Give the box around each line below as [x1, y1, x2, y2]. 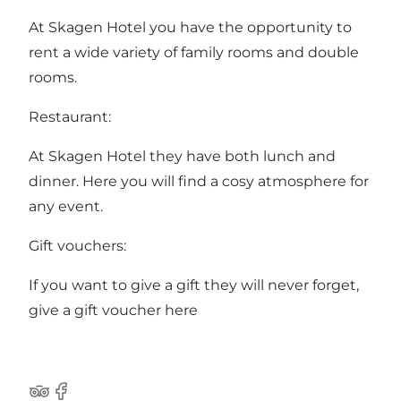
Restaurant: [29, 108, 111, 126]
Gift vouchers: [29, 237, 126, 255]
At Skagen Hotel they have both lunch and [29, 148, 336, 166]
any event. [29, 198, 103, 216]
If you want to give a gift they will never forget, [29, 277, 359, 294]
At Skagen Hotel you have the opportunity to [29, 19, 352, 37]
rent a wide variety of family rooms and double [29, 44, 359, 62]
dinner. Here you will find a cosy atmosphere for [29, 173, 369, 191]
